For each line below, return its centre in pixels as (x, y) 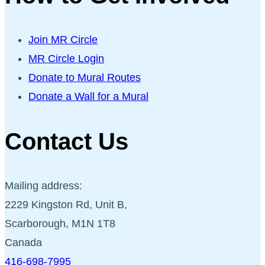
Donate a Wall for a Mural (88, 97)
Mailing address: (43, 185)
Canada (23, 242)
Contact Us (67, 141)
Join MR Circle (63, 40)
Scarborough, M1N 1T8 (60, 223)
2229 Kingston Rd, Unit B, (66, 204)
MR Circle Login (66, 59)
